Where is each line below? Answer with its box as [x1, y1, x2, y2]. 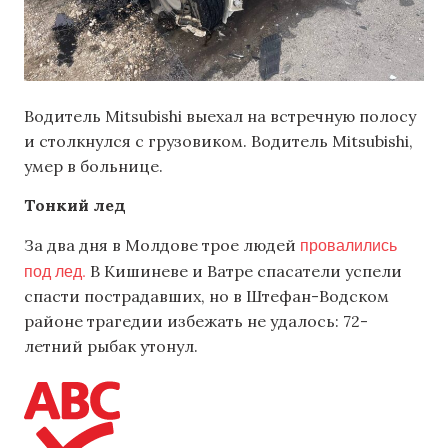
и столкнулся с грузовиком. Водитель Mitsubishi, [24, 130, 413, 151]
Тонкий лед [24, 195, 126, 216]
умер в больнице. [24, 155, 163, 176]
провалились [300, 234, 397, 256]
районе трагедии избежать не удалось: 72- [24, 311, 368, 332]
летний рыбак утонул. [24, 336, 198, 357]
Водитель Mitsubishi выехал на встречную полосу [24, 105, 416, 126]
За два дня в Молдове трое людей [24, 235, 300, 256]
